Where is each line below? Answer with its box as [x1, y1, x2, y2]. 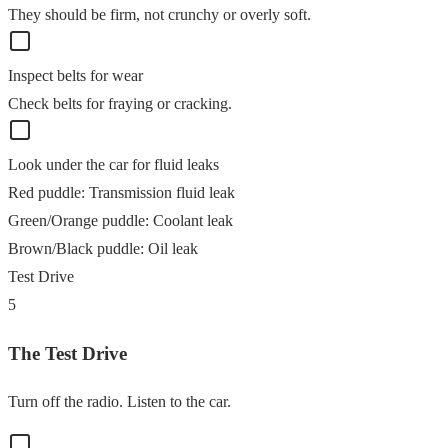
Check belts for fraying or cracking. [8, 95, 232, 112]
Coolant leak [153, 212, 233, 229]
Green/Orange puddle [8, 212, 145, 229]
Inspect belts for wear [8, 67, 143, 84]
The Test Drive [8, 342, 127, 364]
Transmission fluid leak [89, 184, 235, 201]
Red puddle [8, 184, 81, 201]
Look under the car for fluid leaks [8, 156, 219, 173]
